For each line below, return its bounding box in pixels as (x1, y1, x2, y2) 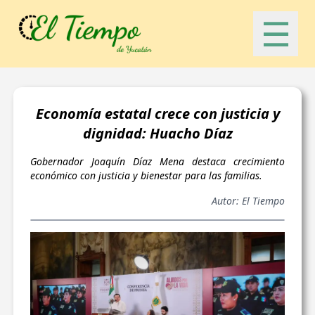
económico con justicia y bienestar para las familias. (30, 169, 262, 182)
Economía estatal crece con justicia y (35, 104, 280, 123)
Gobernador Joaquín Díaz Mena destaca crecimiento (30, 155, 285, 168)
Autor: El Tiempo (212, 194, 285, 207)
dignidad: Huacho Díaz (82, 124, 233, 143)
